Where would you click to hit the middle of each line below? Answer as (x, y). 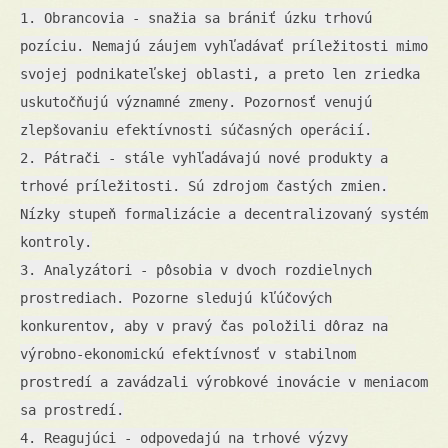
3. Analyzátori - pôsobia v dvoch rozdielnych (196, 269)
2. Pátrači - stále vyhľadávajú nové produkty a (204, 157)
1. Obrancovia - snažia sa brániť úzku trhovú (196, 17)
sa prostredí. (72, 409)
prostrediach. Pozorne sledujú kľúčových (176, 297)
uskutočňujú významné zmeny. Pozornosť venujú (196, 101)
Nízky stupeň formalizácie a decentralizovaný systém (224, 213)
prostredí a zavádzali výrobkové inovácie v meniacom (224, 381)
